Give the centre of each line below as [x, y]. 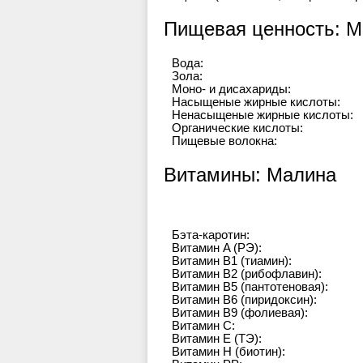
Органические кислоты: [237, 128]
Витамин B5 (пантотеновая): [250, 287]
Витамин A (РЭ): [217, 248]
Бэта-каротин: [211, 235]
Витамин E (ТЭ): [217, 339]
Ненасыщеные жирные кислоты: [263, 115]
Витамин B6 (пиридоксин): [244, 300]
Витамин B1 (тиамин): [232, 261]
